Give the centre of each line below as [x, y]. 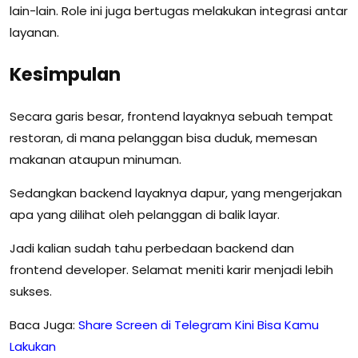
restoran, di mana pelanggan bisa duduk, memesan [163, 137]
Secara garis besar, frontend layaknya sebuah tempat [171, 116]
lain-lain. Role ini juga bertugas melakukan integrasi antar [179, 11]
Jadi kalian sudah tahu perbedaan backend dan [152, 248]
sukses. [31, 291]
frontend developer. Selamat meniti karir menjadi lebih [171, 269]
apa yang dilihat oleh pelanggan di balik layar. [145, 214]
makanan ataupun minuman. [95, 159]
